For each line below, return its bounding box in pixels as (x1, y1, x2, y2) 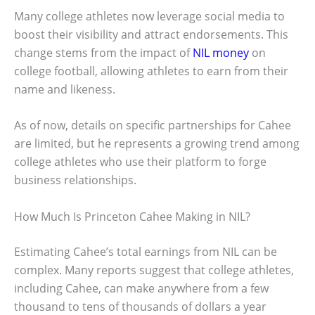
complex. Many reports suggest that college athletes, (14, 262, 294, 278)
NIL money (193, 44, 249, 60)
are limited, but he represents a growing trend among (14, 136, 300, 152)
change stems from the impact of (14, 44, 193, 60)
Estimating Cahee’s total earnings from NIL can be (14, 243, 277, 259)
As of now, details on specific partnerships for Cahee (14, 117, 291, 134)
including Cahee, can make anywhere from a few (14, 280, 269, 296)
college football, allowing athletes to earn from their (14, 63, 288, 79)
